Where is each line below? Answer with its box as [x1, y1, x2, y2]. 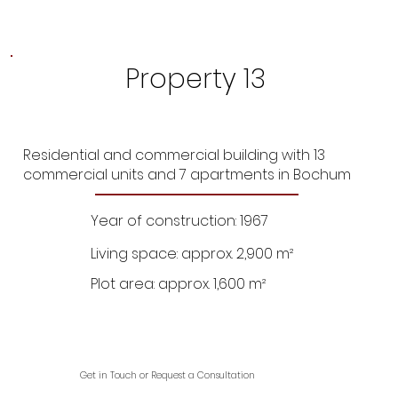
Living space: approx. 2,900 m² [90, 243, 294, 265]
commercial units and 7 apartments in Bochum [23, 164, 352, 186]
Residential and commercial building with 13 [23, 145, 326, 166]
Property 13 [124, 60, 273, 98]
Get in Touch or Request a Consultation [79, 369, 255, 383]
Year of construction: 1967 [90, 211, 268, 232]
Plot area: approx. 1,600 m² [90, 273, 267, 294]
